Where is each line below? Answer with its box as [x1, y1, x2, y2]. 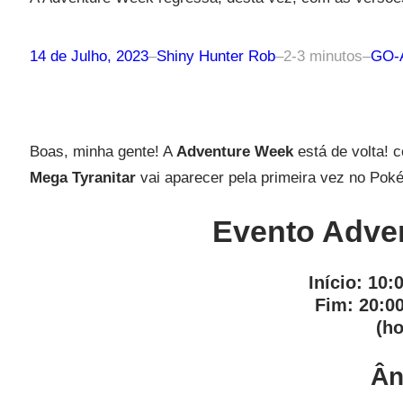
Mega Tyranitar [29, 168, 136, 186]
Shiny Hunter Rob [156, 47, 275, 65]
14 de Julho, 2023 [29, 47, 148, 65]
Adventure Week [175, 142, 298, 160]
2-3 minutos [282, 47, 363, 65]
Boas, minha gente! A [29, 142, 176, 160]
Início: [308, 272, 363, 292]
